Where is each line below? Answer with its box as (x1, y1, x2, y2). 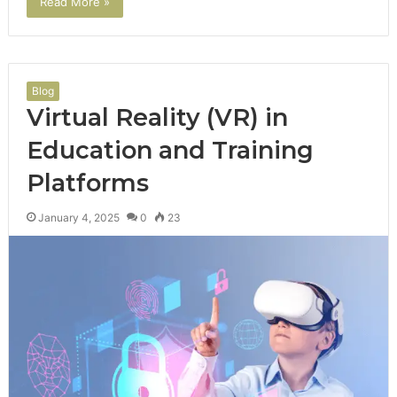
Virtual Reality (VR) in (26, 102, 288, 132)
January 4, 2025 (37, 210, 120, 224)
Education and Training (26, 135, 314, 165)
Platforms (26, 167, 149, 198)
